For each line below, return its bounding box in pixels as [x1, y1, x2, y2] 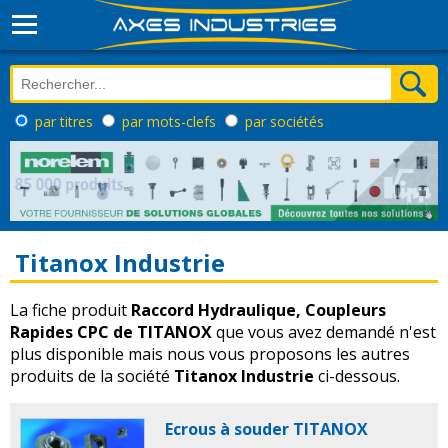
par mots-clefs [122, 112, 220, 131]
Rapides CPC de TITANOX [10, 321, 212, 344]
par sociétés [245, 112, 324, 131]
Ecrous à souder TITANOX [165, 418, 368, 441]
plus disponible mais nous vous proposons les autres [10, 343, 410, 366]
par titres [35, 112, 97, 131]
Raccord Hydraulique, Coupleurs [131, 299, 386, 322]
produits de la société [10, 365, 174, 388]
